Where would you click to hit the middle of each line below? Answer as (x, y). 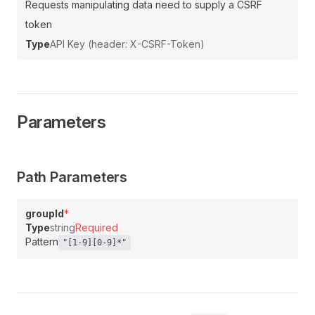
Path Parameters (72, 177)
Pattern (42, 242)
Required (97, 227)
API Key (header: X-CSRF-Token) (127, 44)
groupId (45, 213)
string (63, 227)
